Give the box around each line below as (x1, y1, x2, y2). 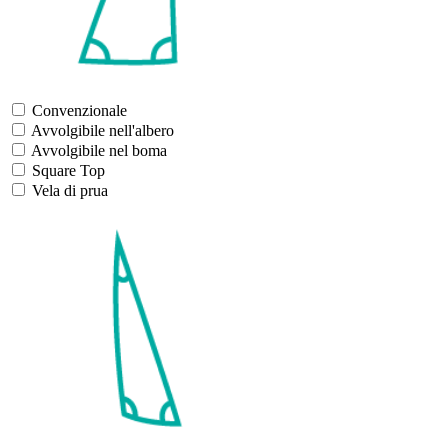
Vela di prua (32, 181, 108, 199)
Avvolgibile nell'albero (31, 121, 174, 139)
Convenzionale (32, 101, 127, 119)
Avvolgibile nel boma (31, 141, 167, 159)
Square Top (32, 161, 105, 179)
